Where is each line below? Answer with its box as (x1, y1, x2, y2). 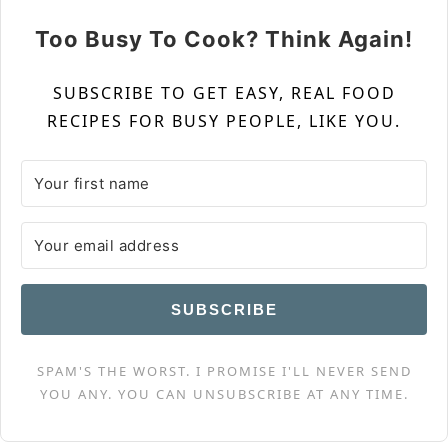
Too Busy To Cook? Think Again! (35, 25, 413, 52)
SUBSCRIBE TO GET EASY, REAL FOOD (52, 81, 396, 104)
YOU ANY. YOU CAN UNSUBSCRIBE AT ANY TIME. (39, 384, 409, 403)
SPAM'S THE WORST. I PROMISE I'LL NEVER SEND (36, 361, 412, 380)
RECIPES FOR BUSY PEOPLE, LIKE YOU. (47, 109, 401, 132)
